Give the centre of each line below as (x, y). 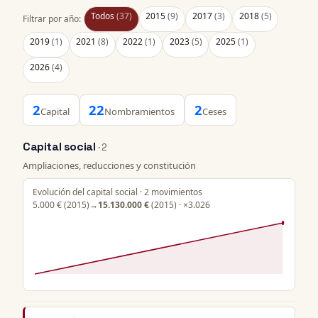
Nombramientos (140, 111)
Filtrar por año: (52, 18)
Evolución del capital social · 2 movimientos (117, 192)
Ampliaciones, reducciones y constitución (109, 165)
